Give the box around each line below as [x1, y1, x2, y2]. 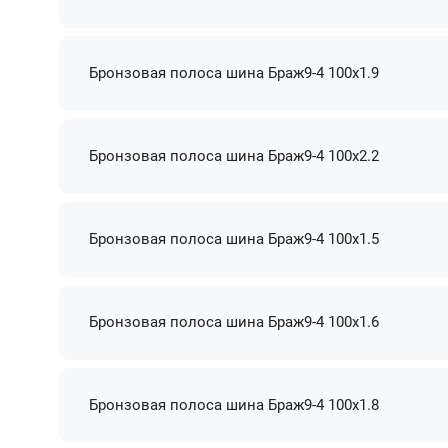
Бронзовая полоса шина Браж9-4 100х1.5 [89, 229, 380, 248]
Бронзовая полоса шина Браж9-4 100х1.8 [89, 395, 380, 414]
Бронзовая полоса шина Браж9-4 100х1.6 [89, 312, 380, 331]
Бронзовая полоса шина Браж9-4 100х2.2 [89, 146, 380, 165]
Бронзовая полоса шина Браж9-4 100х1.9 [89, 63, 380, 82]
